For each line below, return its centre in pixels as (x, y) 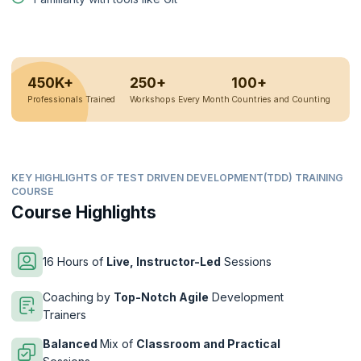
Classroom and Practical (208, 344)
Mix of (118, 344)
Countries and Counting (281, 100)
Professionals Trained (71, 100)
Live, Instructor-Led (164, 262)
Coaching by (78, 297)
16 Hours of (75, 262)
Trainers (64, 315)
